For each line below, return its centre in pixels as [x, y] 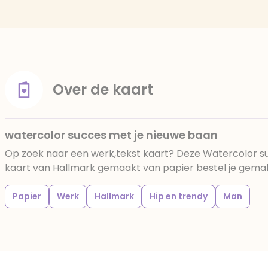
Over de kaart [103, 89]
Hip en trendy [179, 196]
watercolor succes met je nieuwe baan [111, 135]
